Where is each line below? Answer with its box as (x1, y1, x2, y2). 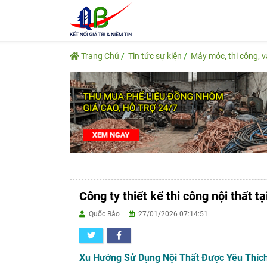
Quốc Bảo (87, 210, 129, 219)
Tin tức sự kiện (128, 51, 182, 61)
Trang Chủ (79, 51, 119, 61)
